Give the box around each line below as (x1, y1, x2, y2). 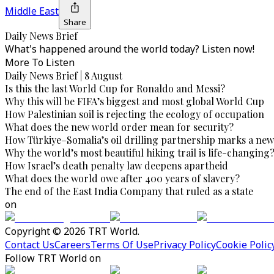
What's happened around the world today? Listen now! (5, 42, 254, 56)
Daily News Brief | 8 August (5, 69, 122, 82)
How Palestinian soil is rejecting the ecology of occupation (5, 108, 264, 120)
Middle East (5, 4, 59, 18)
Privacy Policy (154, 238, 216, 251)
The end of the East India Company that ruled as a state (5, 185, 253, 198)
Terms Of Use (91, 238, 154, 251)
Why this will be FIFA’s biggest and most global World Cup (5, 95, 264, 108)
